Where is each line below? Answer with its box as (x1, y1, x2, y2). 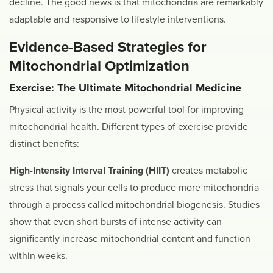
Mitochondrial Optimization (9, 57, 190, 76)
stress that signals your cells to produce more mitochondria (9, 181, 259, 194)
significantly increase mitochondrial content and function (9, 232, 250, 245)
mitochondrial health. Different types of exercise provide (9, 120, 248, 133)
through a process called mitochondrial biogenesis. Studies (9, 198, 260, 211)
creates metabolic (172, 164, 247, 177)
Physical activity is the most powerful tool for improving (9, 103, 244, 116)
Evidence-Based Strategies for (9, 38, 207, 57)
